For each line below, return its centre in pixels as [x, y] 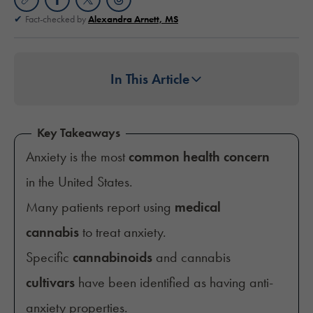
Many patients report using [100, 207]
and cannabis [191, 257]
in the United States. [79, 182]
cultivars [50, 283]
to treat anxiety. [123, 232]
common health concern [199, 157]
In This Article [150, 79]
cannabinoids [112, 257]
